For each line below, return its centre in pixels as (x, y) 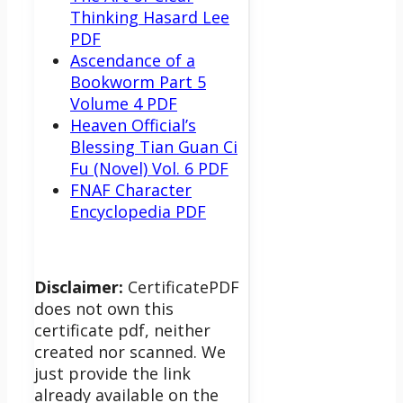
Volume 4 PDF (124, 103)
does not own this (104, 308)
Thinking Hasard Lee (150, 17)
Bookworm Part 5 (138, 81)
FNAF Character (131, 189)
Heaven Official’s (133, 125)
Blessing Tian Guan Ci (154, 146)
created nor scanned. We (130, 351)
